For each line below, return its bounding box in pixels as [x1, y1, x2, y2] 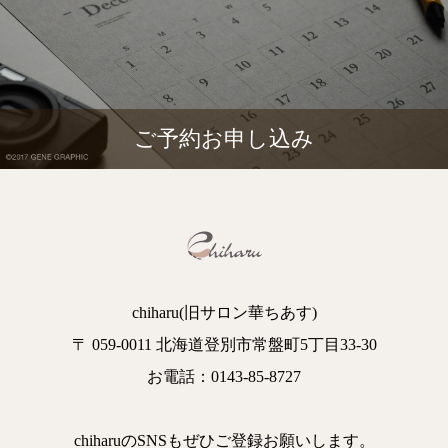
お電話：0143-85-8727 [147, 368, 301, 385]
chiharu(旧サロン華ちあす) [131, 304, 317, 321]
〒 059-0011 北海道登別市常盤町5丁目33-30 [71, 336, 377, 353]
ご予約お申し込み [134, 126, 314, 151]
